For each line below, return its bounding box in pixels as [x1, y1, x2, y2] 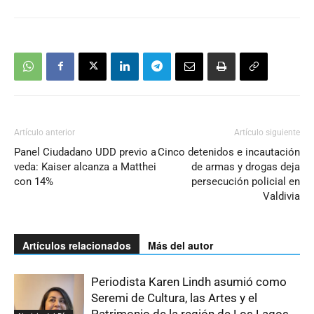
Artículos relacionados [22, 238, 131, 252]
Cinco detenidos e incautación [158, 145, 300, 158]
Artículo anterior [14, 127, 75, 137]
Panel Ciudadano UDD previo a [14, 145, 156, 158]
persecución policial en [191, 175, 300, 188]
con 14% [14, 175, 53, 188]
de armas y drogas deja [191, 160, 300, 173]
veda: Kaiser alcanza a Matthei [14, 160, 156, 173]
